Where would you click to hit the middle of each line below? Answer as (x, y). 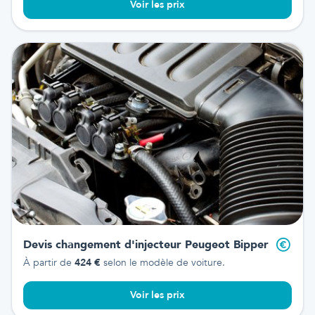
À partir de (49, 262)
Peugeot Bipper (225, 244)
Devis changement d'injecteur (102, 244)
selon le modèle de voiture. (163, 262)
